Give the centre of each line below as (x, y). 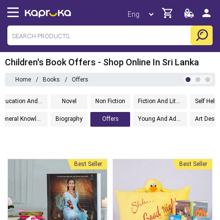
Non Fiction (110, 101)
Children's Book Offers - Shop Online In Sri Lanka (102, 62)
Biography (69, 119)
